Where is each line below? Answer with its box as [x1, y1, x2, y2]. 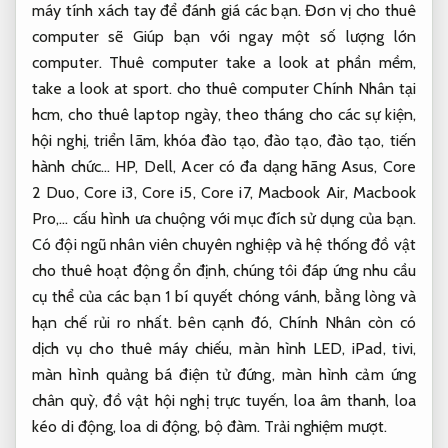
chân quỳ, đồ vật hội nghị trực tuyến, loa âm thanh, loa [32, 391, 416, 411]
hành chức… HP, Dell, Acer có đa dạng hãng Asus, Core [32, 157, 416, 177]
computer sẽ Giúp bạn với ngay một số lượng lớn [32, 27, 416, 47]
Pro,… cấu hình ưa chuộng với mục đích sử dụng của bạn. [32, 209, 416, 229]
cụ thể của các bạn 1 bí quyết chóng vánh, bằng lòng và [32, 287, 416, 307]
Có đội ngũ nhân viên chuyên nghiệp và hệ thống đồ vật [32, 235, 416, 255]
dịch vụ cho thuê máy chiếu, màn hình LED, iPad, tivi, [32, 339, 416, 359]
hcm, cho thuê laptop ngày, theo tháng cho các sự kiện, [32, 105, 416, 125]
